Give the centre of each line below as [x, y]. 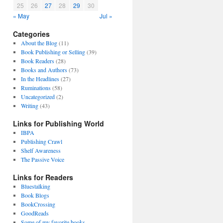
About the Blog [39, 43]
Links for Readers [43, 177]
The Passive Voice [42, 159]
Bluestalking [35, 186]
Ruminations [36, 88]
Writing [29, 106]
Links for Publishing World [58, 123]
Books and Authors [44, 70]
